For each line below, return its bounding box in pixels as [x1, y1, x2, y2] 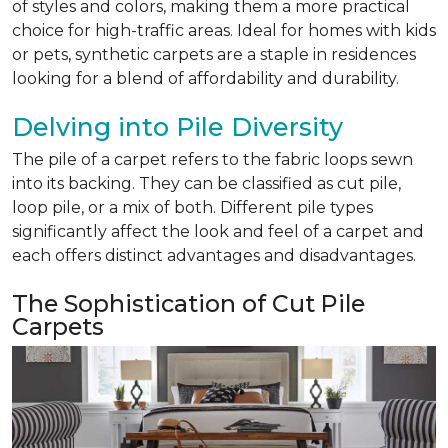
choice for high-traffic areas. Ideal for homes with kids [12, 21, 436, 40]
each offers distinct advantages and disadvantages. [12, 246, 416, 265]
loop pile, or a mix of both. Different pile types [12, 198, 373, 217]
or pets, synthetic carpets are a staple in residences [12, 45, 416, 64]
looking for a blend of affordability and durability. [12, 69, 399, 88]
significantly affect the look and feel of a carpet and [12, 222, 424, 241]
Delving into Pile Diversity [12, 112, 343, 142]
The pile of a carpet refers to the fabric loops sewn [12, 150, 413, 169]
